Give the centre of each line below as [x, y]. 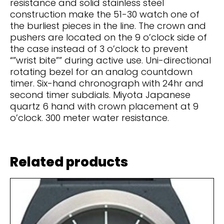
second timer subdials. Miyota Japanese [100, 95]
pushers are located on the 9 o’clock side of [108, 37]
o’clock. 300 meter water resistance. [89, 118]
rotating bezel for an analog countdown [101, 72]
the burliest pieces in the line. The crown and [108, 26]
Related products [69, 162]
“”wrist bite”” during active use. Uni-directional [110, 60]
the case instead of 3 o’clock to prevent [99, 49]
